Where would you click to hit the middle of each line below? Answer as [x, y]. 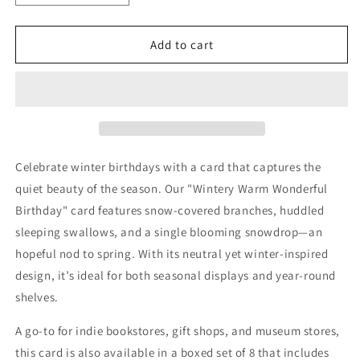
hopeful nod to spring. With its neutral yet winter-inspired [172, 254]
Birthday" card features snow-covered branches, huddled [170, 211]
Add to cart [182, 44]
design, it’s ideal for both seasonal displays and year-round [176, 276]
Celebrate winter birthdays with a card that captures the [168, 167]
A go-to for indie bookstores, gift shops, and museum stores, [178, 331]
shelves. [37, 297]
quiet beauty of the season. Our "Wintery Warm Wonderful [172, 189]
